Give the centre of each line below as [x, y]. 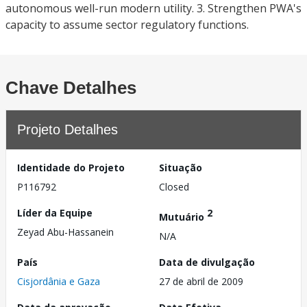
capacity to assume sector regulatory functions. [127, 25]
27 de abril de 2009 [201, 281]
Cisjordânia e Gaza [59, 281]
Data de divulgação [207, 262]
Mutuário [183, 217]
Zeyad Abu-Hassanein [65, 232]
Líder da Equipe [55, 213]
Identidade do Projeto [71, 168]
